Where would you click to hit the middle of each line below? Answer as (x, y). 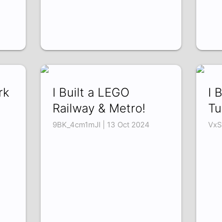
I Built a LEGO (91, 93)
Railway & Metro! (99, 109)
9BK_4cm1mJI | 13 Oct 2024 (101, 125)
